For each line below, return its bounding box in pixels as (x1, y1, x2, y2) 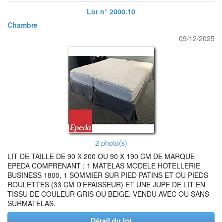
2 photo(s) (95, 138, 127, 148)
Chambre (7, 20, 38, 30)
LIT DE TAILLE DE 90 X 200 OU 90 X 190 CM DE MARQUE (7, 151, 195, 161)
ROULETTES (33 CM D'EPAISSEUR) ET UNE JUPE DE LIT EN (7, 179, 205, 189)
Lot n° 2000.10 (87, 6, 135, 16)
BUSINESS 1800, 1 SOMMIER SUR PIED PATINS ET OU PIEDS (7, 170, 208, 180)
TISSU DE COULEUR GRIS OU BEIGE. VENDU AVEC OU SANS (7, 189, 209, 199)
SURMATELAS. (7, 198, 55, 208)
